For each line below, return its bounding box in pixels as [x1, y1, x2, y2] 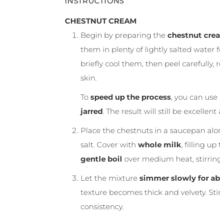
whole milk [138, 140, 181, 150]
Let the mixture [81, 173, 139, 183]
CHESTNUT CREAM [65, 16, 137, 26]
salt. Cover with [81, 140, 138, 150]
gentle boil [81, 154, 122, 164]
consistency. [81, 202, 124, 212]
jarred [81, 107, 103, 116]
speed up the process [90, 92, 171, 102]
